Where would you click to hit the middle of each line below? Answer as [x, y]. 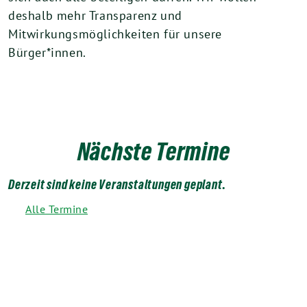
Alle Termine [57, 209]
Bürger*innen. [47, 52]
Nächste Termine [153, 151]
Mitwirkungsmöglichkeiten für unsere [115, 34]
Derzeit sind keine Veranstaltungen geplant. [117, 184]
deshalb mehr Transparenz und [95, 15]
